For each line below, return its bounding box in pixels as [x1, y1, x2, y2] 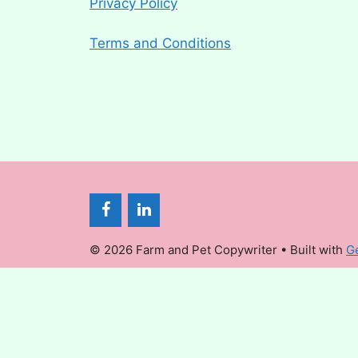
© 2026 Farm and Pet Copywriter [89, 242, 277, 258]
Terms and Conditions [89, 35, 231, 51]
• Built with [277, 242, 346, 258]
